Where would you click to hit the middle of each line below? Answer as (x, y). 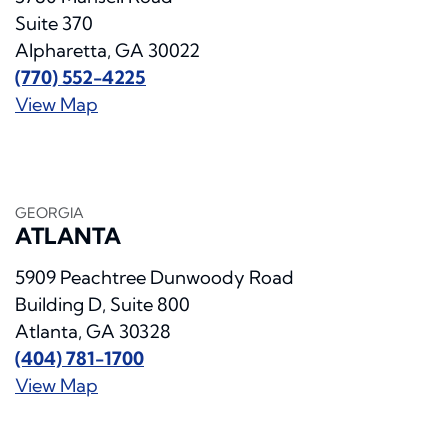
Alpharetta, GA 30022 (107, 51)
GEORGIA (49, 213)
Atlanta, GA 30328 (93, 332)
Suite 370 (54, 24)
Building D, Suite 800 (102, 305)
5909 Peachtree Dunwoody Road (154, 278)
